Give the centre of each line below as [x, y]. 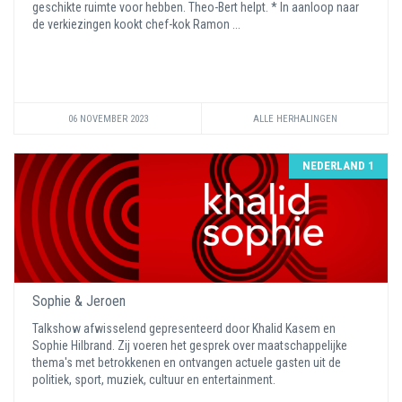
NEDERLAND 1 [338, 166]
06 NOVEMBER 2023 [108, 119]
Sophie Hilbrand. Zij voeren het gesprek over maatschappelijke [190, 345]
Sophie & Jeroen [79, 301]
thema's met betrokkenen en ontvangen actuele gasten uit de [187, 363]
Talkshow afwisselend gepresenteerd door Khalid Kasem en [184, 328]
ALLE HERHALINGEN [295, 119]
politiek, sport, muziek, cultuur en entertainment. [155, 380]
